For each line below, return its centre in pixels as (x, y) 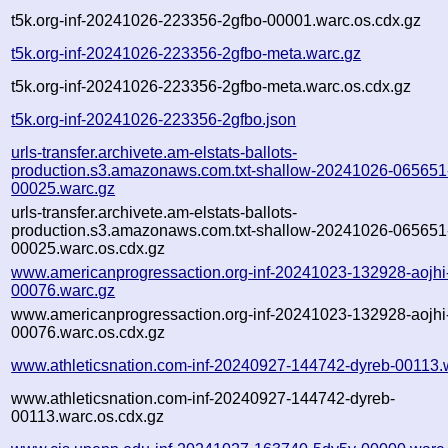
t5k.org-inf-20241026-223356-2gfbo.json (154, 119)
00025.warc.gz (63, 188)
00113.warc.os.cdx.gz (88, 416)
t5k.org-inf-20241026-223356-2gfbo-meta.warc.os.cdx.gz (211, 86)
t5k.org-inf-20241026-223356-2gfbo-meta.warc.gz (186, 53)
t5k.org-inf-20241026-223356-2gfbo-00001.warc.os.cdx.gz (216, 20)
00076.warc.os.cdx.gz (88, 332)
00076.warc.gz (63, 290)
